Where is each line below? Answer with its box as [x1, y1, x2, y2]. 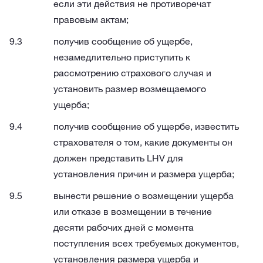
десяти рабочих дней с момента [53, 221, 194, 233]
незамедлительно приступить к [53, 51, 190, 63]
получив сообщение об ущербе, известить [53, 120, 239, 132]
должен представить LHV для [53, 152, 183, 164]
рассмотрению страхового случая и [53, 67, 211, 79]
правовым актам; [53, 14, 129, 25]
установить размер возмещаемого [53, 83, 206, 95]
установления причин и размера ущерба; [53, 168, 234, 180]
